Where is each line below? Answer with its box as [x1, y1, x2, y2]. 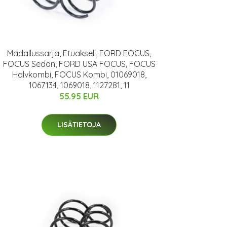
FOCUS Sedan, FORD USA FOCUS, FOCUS [3, 59, 156, 69]
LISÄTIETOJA [57, 120, 101, 130]
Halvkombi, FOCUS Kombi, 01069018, [12, 69, 146, 80]
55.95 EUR [59, 91, 99, 102]
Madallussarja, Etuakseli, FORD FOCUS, [7, 48, 151, 59]
